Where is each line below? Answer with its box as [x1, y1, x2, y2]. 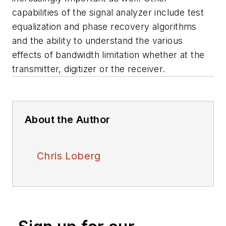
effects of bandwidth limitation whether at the [12, 49, 205, 61]
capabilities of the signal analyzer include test [12, 7, 204, 18]
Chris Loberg [37, 150, 101, 162]
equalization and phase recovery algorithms [12, 21, 197, 32]
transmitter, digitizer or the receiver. [12, 64, 165, 75]
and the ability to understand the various [12, 35, 183, 46]
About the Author [25, 114, 110, 126]
